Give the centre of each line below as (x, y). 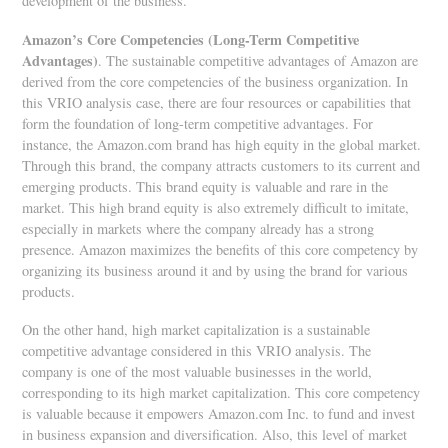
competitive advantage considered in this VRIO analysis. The (197, 350)
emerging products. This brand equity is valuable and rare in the (205, 186)
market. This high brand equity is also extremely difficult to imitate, (216, 207)
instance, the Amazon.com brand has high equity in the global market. (222, 144)
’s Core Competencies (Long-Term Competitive (216, 39)
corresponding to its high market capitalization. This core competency (221, 392)
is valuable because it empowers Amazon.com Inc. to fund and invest (219, 413)
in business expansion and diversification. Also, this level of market (215, 434)
